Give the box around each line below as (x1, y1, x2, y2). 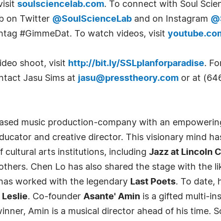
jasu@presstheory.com (78, 74, 179, 83)
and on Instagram (132, 15, 211, 24)
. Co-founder (28, 192, 83, 201)
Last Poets (130, 178, 176, 186)
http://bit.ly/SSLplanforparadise (68, 59, 204, 68)
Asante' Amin (83, 192, 140, 201)
